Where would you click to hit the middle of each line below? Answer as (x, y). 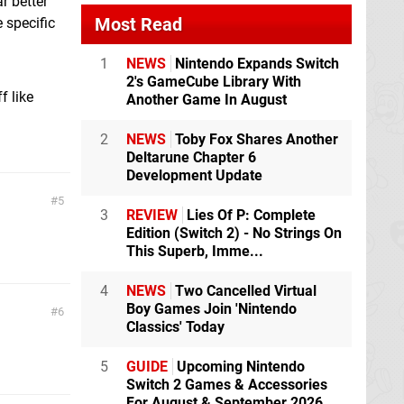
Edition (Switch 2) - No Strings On (234, 233)
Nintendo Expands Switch (255, 63)
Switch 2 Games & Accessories (227, 384)
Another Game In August (207, 99)
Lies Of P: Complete (249, 215)
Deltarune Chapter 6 (191, 157)
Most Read (138, 24)
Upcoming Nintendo (239, 366)
